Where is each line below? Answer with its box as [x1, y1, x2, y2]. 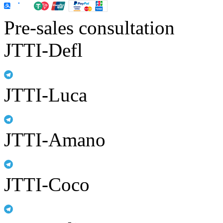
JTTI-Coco [4, 173, 90, 195]
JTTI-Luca [4, 84, 87, 106]
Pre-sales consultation [4, 16, 175, 38]
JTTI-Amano [4, 128, 106, 150]
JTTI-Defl [4, 39, 83, 61]
